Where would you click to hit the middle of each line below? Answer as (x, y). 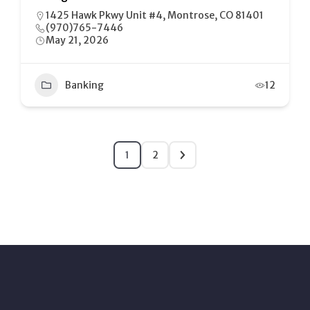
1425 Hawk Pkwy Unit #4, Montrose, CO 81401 (155, 15)
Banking (84, 85)
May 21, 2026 (77, 40)
